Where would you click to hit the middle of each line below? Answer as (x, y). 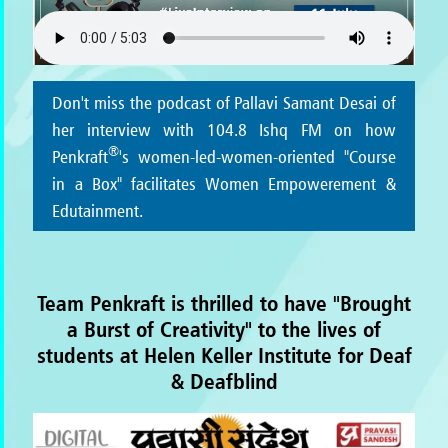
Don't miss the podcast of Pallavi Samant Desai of (224, 102)
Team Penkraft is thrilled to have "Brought (224, 302)
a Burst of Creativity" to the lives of (224, 328)
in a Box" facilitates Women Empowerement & (224, 183)
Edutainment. (98, 210)
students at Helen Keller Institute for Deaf (224, 354)
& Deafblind (224, 380)
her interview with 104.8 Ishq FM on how (224, 129)
